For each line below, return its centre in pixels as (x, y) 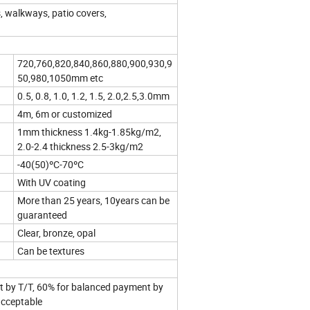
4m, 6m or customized (65, 114)
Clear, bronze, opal (56, 233)
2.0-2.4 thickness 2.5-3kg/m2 (80, 147)
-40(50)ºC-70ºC (51, 165)
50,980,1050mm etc (60, 78)
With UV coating (52, 183)
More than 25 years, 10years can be (93, 201)
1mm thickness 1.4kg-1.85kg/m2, (89, 132)
